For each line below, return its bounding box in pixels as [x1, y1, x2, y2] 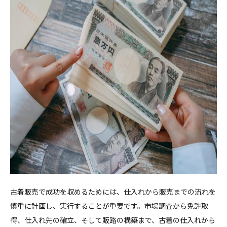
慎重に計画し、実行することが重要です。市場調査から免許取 [10, 200, 208, 211]
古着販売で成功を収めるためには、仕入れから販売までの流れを [10, 186, 216, 197]
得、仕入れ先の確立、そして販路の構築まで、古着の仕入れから [10, 214, 215, 225]
